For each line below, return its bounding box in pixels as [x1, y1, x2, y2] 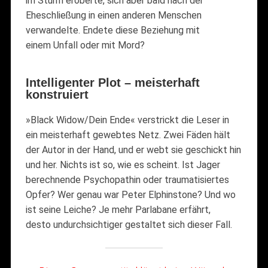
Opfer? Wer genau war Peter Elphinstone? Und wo [25, 188, 236, 200]
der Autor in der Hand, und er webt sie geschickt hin [25, 144, 241, 156]
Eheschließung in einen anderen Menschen [25, 9, 202, 21]
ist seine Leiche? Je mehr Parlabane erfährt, [25, 203, 211, 215]
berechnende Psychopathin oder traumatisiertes [25, 173, 229, 185]
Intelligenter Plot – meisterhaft [25, 75, 200, 89]
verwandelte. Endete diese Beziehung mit [25, 24, 200, 36]
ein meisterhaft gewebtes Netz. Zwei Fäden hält [25, 129, 230, 141]
